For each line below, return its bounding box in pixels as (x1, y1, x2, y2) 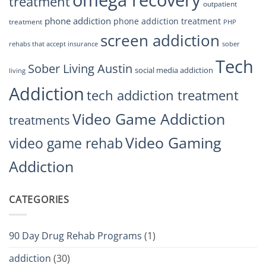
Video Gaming (125, 132, 221, 153)
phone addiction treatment (113, 15, 221, 27)
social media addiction (135, 65, 213, 76)
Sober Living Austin (28, 60, 132, 77)
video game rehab (9, 134, 123, 153)
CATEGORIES (9, 193, 69, 207)
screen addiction (100, 30, 220, 52)
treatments (9, 112, 70, 129)
